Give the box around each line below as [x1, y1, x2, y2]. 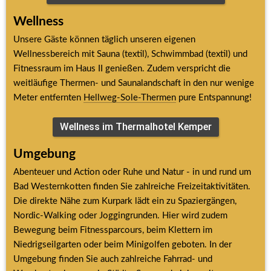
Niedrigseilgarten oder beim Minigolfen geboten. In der [13, 240, 232, 249]
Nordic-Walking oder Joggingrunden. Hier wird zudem [13, 211, 227, 220]
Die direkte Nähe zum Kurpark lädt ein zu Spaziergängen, [13, 196, 237, 206]
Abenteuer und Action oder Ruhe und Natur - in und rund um [13, 167, 251, 177]
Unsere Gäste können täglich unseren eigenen [13, 34, 195, 44]
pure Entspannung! [176, 93, 252, 102]
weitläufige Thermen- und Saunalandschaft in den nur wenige [13, 78, 254, 88]
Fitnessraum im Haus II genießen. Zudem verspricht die [13, 64, 230, 73]
